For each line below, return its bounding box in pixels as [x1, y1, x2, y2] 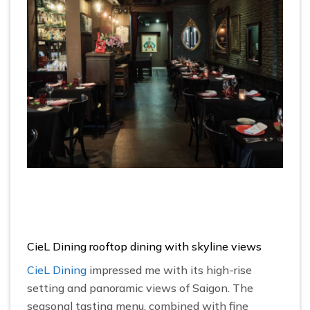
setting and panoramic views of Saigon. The [27, 280, 253, 295]
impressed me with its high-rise [86, 262, 252, 277]
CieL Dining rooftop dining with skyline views [27, 239, 262, 253]
